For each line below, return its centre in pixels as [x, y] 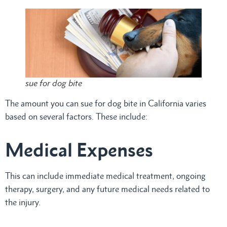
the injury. [23, 202]
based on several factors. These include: [76, 116]
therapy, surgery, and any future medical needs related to [107, 189]
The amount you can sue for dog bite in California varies [106, 103]
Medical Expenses [79, 149]
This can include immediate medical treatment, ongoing [105, 176]
